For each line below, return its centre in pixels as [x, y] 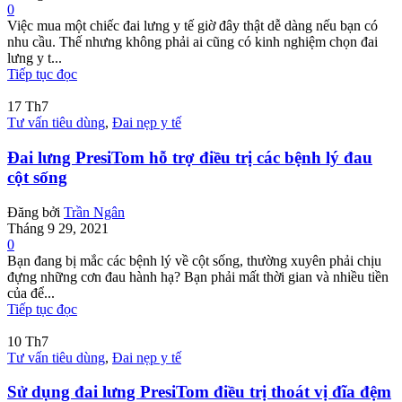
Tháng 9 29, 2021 [58, 228]
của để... [31, 293]
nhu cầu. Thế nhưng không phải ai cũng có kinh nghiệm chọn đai [192, 42]
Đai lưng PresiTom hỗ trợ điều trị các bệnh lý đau [190, 158]
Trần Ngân [94, 212]
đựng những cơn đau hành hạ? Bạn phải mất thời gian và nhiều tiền [198, 276]
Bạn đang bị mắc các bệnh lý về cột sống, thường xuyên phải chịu [194, 260]
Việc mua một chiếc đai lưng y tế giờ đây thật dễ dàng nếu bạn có [192, 26]
